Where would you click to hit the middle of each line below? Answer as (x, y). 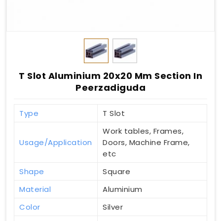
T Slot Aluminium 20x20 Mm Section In (110, 76)
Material (35, 189)
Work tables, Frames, (143, 131)
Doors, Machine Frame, (146, 143)
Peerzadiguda (110, 88)
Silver (113, 207)
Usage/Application (56, 143)
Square (116, 172)
